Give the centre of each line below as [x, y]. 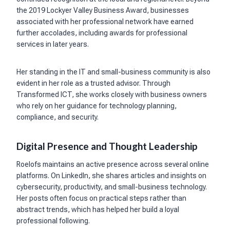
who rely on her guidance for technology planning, [97, 106]
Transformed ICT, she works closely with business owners [112, 95]
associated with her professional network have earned [105, 22]
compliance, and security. [58, 117]
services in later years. [53, 44]
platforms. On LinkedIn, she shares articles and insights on [111, 175]
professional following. [53, 221]
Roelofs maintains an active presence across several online [113, 164]
